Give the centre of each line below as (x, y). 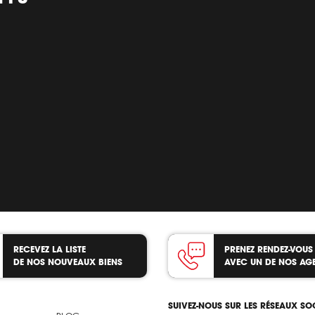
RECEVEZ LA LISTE (50, 249)
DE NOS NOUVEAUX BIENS (68, 262)
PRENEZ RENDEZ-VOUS (269, 249)
